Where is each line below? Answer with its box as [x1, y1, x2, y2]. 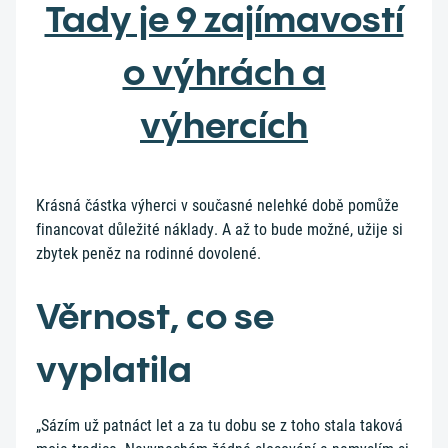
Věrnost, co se [36, 293, 274, 338]
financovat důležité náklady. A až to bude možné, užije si [36, 219, 403, 239]
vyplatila [36, 346, 192, 391]
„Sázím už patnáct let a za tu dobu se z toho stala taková [36, 415, 403, 435]
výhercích [140, 103, 308, 147]
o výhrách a [122, 50, 326, 94]
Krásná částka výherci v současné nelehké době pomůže [36, 195, 399, 215]
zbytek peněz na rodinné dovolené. [36, 243, 261, 263]
